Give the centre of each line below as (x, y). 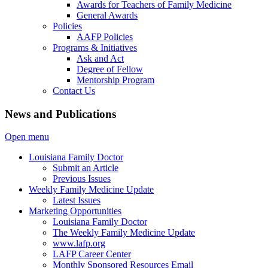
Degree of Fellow (110, 69)
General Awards (107, 15)
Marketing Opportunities (75, 211)
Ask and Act (100, 58)
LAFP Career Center (92, 254)
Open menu (27, 137)
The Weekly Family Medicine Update (124, 233)
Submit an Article (86, 168)
